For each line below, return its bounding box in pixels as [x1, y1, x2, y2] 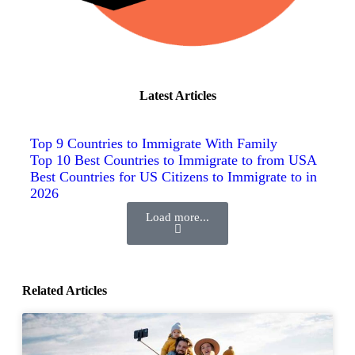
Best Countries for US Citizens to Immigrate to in [30, 169, 317, 185]
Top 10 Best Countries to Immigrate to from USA [30, 152, 317, 169]
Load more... [146, 211, 209, 224]
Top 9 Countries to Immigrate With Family [30, 136, 277, 152]
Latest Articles [139, 89, 216, 103]
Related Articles [22, 284, 107, 298]
